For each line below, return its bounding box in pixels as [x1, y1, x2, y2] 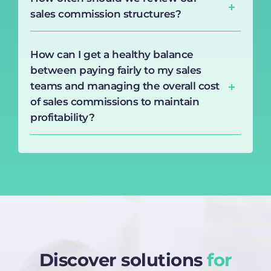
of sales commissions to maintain [30, 95, 199, 108]
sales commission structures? [30, 7, 181, 20]
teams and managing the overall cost [30, 79, 220, 92]
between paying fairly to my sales [30, 64, 201, 76]
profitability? [30, 111, 94, 123]
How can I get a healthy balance [30, 48, 194, 60]
